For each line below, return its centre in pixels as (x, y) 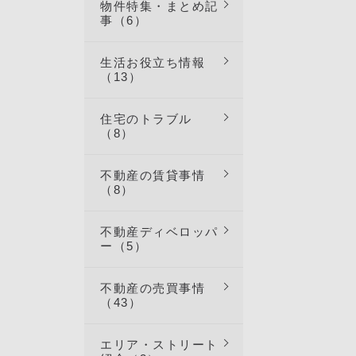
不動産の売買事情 (153, 288)
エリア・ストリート (159, 344)
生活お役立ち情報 (153, 62)
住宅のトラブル (146, 119)
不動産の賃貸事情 (153, 175)
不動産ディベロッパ (159, 232)
